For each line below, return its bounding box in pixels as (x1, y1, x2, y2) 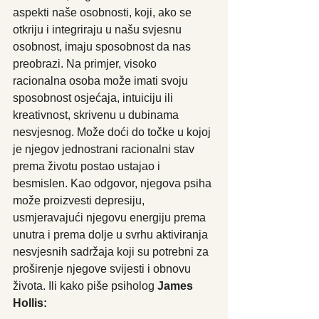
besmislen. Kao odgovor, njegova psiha (13, 177, 214, 189)
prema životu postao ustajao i (13, 159, 163, 172)
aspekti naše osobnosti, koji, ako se (13, 6, 194, 19)
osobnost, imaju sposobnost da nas (13, 40, 194, 53)
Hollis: (13, 296, 47, 309)
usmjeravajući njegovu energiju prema (13, 211, 209, 224)
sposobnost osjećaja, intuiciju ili (13, 91, 176, 104)
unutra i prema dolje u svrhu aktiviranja (13, 228, 211, 241)
